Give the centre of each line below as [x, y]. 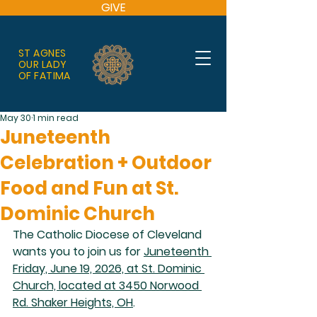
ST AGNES [42, 53]
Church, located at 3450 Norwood [107, 286]
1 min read [56, 118]
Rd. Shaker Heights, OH [73, 302]
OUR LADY [43, 64]
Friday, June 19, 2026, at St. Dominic [109, 269]
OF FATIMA [45, 76]
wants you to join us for [78, 252]
